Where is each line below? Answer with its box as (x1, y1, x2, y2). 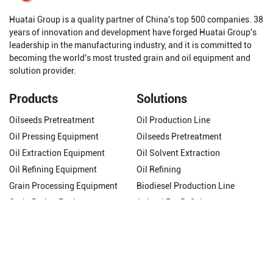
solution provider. (9, 66, 76, 76)
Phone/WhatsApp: (23, 246, 104, 258)
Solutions (136, 91, 187, 107)
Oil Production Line (136, 115, 210, 126)
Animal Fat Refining (136, 197, 212, 208)
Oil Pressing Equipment (9, 132, 99, 142)
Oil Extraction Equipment (9, 148, 105, 158)
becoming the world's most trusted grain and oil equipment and (9, 53, 250, 63)
